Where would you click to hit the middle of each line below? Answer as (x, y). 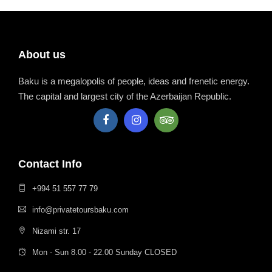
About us (42, 55)
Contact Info (50, 164)
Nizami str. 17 (56, 231)
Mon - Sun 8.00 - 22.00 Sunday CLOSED (104, 252)
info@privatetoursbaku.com (80, 209)
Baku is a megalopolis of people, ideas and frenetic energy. (134, 81)
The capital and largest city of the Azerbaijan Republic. (125, 96)
